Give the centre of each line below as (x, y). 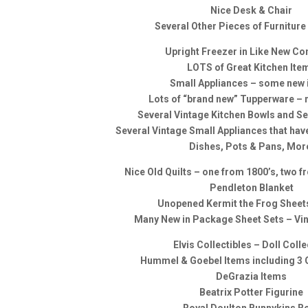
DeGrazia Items (252, 276)
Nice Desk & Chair (252, 10)
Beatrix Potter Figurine (252, 292)
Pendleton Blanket (251, 188)
